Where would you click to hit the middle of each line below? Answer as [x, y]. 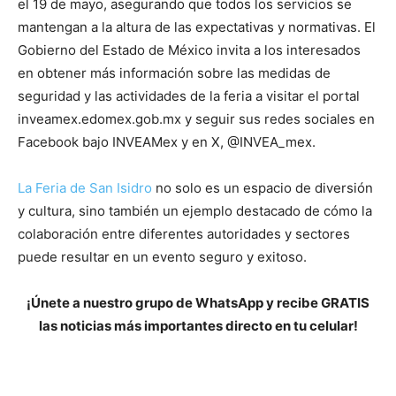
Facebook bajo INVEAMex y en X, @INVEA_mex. [167, 142]
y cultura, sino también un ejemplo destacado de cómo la [195, 211]
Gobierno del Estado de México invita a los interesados [189, 50]
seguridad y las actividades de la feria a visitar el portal [189, 96]
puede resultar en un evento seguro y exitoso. [162, 257]
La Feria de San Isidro [85, 188]
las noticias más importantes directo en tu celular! [198, 326]
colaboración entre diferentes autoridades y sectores [184, 234]
